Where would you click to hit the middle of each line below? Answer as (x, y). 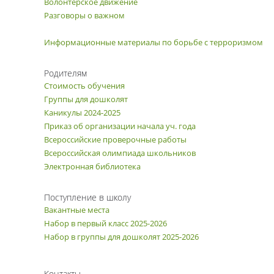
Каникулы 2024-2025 (82, 113)
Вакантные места (77, 210)
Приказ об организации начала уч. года (120, 126)
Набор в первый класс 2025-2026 (106, 223)
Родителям (65, 73)
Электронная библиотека (92, 166)
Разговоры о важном (84, 15)
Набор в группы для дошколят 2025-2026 (121, 237)
